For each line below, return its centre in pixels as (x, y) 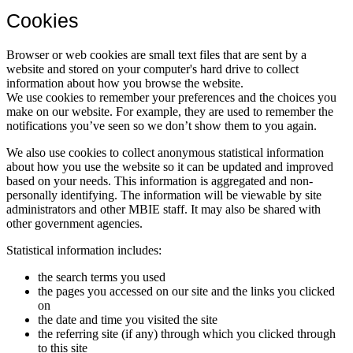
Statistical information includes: (84, 250)
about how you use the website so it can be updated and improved (170, 166)
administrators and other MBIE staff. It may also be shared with (163, 209)
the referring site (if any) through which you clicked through (187, 333)
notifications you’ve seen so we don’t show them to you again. (162, 125)
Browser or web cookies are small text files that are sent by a (156, 54)
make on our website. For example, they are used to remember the (170, 111)
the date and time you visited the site (128, 319)
